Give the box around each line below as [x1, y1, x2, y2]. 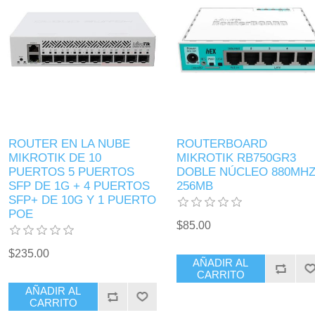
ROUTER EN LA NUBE [8, 137, 131, 151]
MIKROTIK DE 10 [8, 151, 102, 165]
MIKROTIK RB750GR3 [176, 151, 296, 165]
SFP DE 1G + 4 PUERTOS [8, 179, 150, 193]
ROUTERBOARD [176, 137, 267, 151]
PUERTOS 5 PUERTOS [8, 165, 135, 179]
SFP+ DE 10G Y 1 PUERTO [8, 193, 157, 207]
